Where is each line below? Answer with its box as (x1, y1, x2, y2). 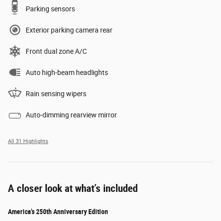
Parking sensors (26, 4, 75, 13)
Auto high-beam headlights (26, 68, 108, 76)
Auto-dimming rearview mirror (26, 110, 117, 119)
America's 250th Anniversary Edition (8, 207, 108, 216)
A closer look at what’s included (8, 182, 138, 194)
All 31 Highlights (8, 138, 48, 145)
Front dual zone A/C (26, 47, 87, 55)
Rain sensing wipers (26, 89, 86, 98)
